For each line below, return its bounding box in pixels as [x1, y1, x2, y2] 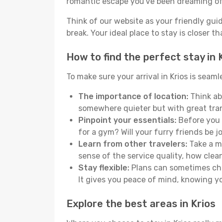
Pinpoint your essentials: [78, 115, 176, 125]
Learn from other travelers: [78, 139, 187, 149]
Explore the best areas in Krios [66, 198, 216, 210]
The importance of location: [78, 92, 188, 101]
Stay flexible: [78, 163, 129, 172]
